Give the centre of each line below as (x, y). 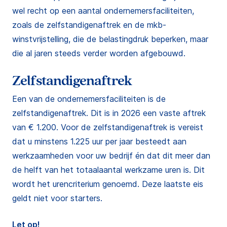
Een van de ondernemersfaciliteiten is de (89, 99)
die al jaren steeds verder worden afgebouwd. (99, 53)
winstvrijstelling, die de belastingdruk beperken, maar (110, 39)
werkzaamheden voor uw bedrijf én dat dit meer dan (111, 156)
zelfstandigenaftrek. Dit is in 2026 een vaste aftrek (109, 113)
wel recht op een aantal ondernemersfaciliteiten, (103, 11)
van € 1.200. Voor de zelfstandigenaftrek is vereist (108, 127)
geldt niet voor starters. (57, 198)
